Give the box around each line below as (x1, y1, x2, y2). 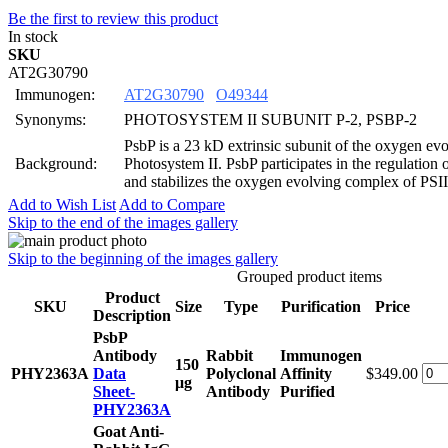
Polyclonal (206, 364, 276, 382)
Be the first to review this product (8, 9, 218, 27)
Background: (11, 154, 97, 172)
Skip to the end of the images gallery (8, 213, 238, 231)
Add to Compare (119, 195, 225, 213)
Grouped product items (236, 267, 382, 285)
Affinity (280, 364, 332, 382)
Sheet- (93, 382, 135, 400)
